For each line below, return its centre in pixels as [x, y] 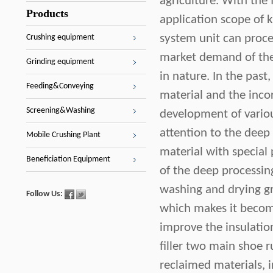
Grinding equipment [60, 62]
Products [47, 13]
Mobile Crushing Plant [63, 135]
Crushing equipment [60, 37]
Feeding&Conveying [60, 86]
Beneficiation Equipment [68, 159]
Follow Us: [45, 194]
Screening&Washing [61, 111]
